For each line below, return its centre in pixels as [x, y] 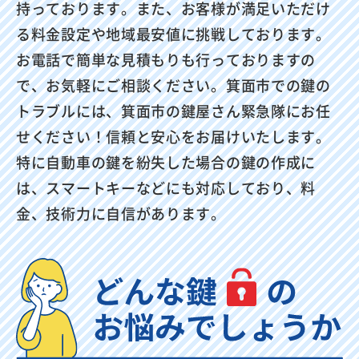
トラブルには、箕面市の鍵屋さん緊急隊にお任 [173, 110]
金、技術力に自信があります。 [121, 213]
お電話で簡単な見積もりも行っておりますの [166, 59]
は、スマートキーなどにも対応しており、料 [166, 187]
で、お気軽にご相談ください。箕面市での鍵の [173, 85]
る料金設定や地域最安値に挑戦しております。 [173, 33]
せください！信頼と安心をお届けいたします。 [173, 136]
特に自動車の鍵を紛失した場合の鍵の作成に [166, 161]
